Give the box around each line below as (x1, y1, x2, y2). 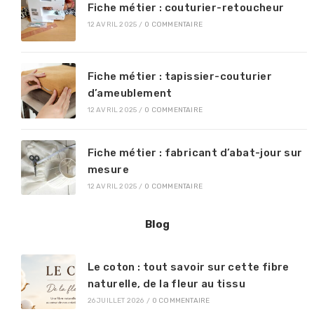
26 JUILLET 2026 (87, 296, 144, 306)
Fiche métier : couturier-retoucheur (87, 1, 285, 15)
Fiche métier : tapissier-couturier (87, 69, 273, 83)
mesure (87, 163, 130, 176)
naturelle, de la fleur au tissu (87, 278, 246, 291)
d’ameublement (87, 86, 172, 100)
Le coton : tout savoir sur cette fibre (87, 261, 289, 274)
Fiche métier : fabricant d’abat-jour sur (87, 146, 303, 159)
